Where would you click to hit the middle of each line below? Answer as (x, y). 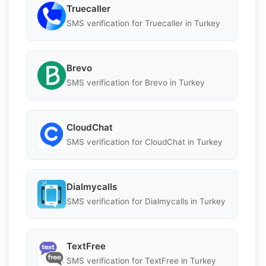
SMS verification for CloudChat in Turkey (145, 142)
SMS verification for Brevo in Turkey (136, 83)
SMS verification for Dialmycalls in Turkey (146, 202)
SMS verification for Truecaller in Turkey (143, 23)
